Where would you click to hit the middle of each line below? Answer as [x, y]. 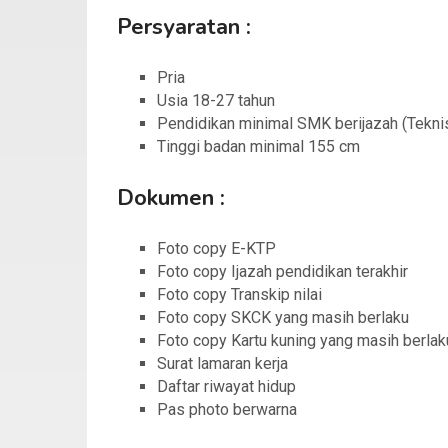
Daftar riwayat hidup [226, 387]
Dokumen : [171, 198]
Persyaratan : [184, 27]
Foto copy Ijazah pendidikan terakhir [282, 272]
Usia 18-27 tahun [216, 101]
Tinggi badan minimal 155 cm [258, 147]
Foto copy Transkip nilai [239, 295]
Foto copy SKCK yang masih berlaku [283, 318]
